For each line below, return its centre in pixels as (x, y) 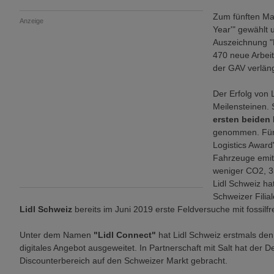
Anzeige (31, 21)
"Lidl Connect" (125, 235)
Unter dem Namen (57, 235)
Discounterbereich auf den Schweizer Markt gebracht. (124, 261)
